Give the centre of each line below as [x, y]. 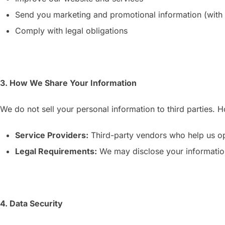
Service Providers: [52, 135]
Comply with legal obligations [71, 31]
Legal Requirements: [56, 151]
